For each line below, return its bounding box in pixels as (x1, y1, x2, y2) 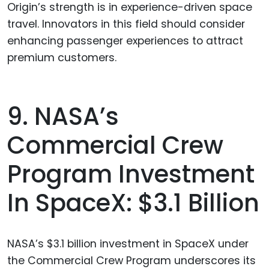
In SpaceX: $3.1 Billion (7, 186, 259, 220)
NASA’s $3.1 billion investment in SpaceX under (7, 237, 249, 252)
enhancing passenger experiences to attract (7, 33, 243, 48)
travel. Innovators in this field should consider (7, 16, 245, 31)
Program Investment (7, 157, 255, 192)
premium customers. (7, 50, 116, 65)
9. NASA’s (7, 100, 119, 134)
